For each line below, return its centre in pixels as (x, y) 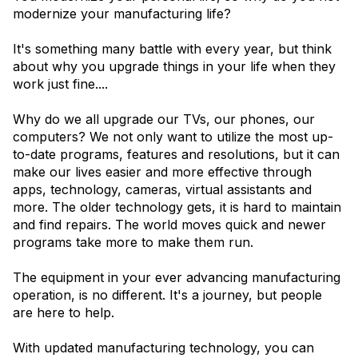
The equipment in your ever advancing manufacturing (177, 277)
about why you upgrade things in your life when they (174, 66)
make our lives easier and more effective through (162, 171)
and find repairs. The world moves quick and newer (169, 224)
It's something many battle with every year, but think (172, 48)
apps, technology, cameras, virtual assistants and (162, 189)
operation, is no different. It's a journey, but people (167, 294)
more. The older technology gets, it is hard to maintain (177, 207)
